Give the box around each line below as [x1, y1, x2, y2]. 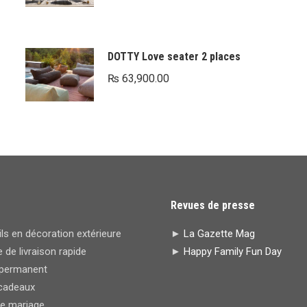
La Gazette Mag [184, 227, 255, 240]
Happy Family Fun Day [184, 245, 282, 258]
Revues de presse [171, 198, 255, 212]
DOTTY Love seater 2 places [107, 50, 241, 64]
